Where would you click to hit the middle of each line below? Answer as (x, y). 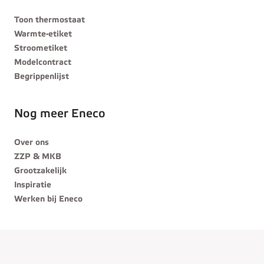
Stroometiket (41, 49)
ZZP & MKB (38, 157)
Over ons (32, 143)
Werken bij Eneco (48, 199)
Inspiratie (33, 185)
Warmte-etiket (43, 34)
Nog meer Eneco (60, 114)
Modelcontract (43, 63)
